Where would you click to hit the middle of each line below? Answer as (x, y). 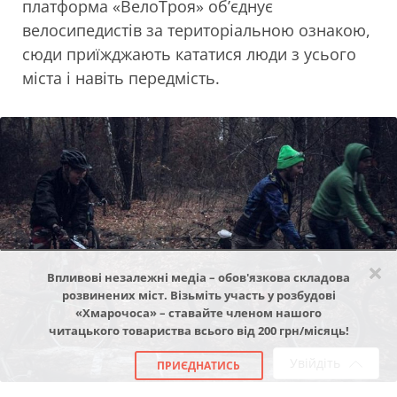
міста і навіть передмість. (121, 78)
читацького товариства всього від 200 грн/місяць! (198, 331)
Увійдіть (315, 363)
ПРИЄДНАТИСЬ (198, 366)
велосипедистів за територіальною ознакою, (196, 31)
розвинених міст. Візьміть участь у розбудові (198, 295)
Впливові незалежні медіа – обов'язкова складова (198, 277)
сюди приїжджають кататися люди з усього (189, 54)
